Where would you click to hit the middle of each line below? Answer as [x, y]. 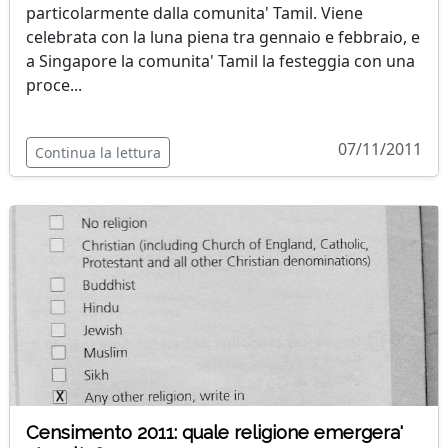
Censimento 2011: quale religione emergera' [214, 432]
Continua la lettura [98, 152]
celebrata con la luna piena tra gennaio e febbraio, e [223, 37]
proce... [54, 85]
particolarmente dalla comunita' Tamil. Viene [194, 13]
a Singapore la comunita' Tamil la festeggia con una [220, 61]
